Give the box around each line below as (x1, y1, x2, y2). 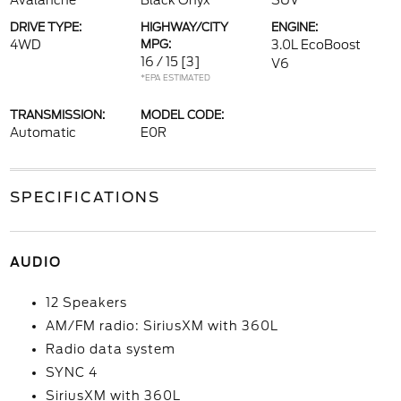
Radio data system (45, 342, 175, 356)
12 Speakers (45, 295, 127, 310)
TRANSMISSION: (9, 108, 105, 122)
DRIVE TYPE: (9, 21, 81, 34)
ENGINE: (271, 21, 319, 34)
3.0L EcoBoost (271, 38, 362, 52)
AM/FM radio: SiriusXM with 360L (45, 319, 278, 333)
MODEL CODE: (140, 108, 224, 122)
